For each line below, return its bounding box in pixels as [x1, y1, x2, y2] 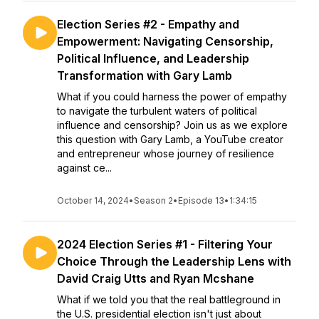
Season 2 [134, 195, 173, 206]
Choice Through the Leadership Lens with [57, 254, 291, 268]
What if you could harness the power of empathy [57, 90, 287, 103]
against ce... [57, 162, 112, 174]
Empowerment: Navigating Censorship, [57, 34, 273, 48]
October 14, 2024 [57, 195, 129, 206]
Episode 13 [178, 195, 224, 206]
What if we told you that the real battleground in [57, 293, 281, 305]
